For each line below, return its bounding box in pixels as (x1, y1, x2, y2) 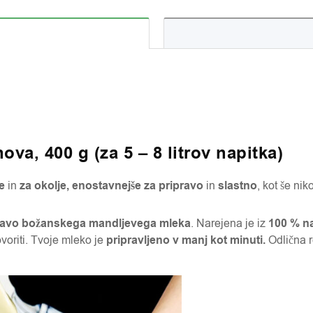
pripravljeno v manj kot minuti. (106, 233, 265, 248)
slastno (215, 178, 257, 194)
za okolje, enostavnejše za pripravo (17, 178, 206, 194)
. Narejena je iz (191, 216, 265, 231)
